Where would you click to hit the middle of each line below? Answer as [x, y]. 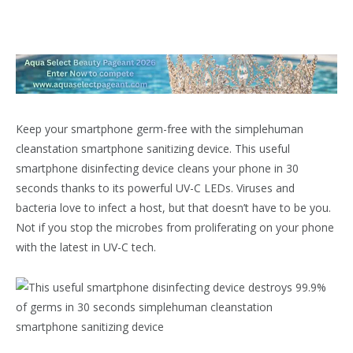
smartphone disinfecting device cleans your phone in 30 [157, 169]
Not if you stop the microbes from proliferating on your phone [175, 228]
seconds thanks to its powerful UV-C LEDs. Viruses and [155, 188]
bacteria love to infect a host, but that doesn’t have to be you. [173, 208]
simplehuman [269, 129]
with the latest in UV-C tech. [86, 247]
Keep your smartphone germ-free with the [125, 129]
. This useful [260, 149]
